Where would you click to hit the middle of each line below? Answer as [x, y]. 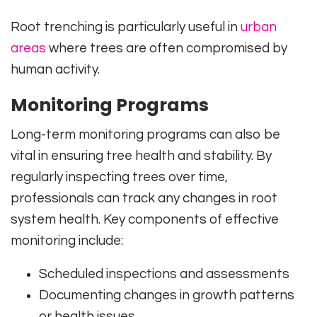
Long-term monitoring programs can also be [145, 134]
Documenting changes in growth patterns [167, 295]
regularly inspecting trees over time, [119, 177]
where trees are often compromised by [167, 48]
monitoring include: [67, 240]
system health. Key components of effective [145, 219]
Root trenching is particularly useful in [126, 27]
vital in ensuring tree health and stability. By [141, 155]
